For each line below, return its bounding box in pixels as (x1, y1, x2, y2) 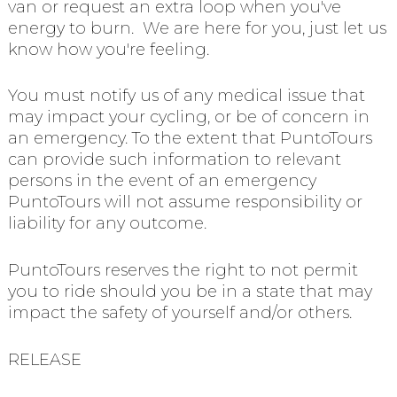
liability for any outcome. (7, 214, 206, 234)
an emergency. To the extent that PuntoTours (7, 128, 372, 149)
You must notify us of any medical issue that (7, 86, 365, 106)
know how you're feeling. (7, 39, 209, 59)
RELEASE (7, 349, 82, 370)
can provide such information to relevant (7, 150, 341, 170)
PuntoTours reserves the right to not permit (7, 261, 358, 281)
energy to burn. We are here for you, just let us (7, 18, 386, 38)
